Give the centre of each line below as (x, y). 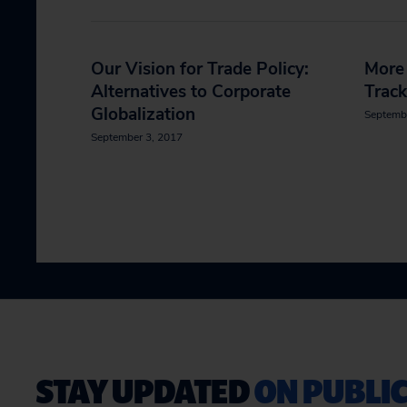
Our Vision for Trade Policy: (200, 69)
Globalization (143, 114)
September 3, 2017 (137, 137)
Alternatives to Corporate (191, 92)
